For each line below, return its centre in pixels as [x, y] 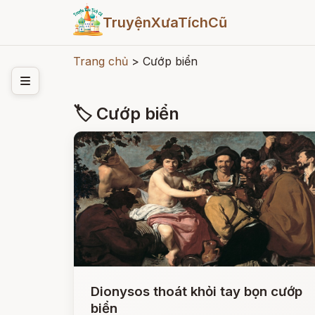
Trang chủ [101, 61]
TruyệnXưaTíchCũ [165, 22]
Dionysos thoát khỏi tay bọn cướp [197, 291]
